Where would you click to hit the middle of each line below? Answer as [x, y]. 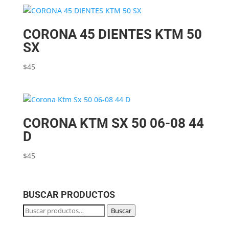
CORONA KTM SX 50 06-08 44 [113, 123]
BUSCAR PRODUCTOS [69, 194]
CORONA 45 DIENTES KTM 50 [112, 35]
